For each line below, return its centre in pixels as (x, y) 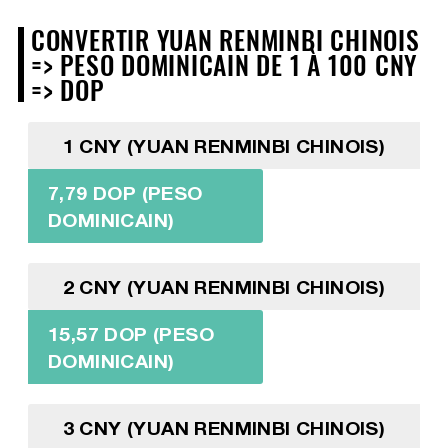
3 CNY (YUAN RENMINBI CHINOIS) (224, 428)
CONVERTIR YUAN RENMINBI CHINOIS (225, 39)
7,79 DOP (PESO (125, 193)
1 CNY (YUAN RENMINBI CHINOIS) (224, 146)
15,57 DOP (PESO (130, 334)
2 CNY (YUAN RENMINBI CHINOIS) (224, 287)
